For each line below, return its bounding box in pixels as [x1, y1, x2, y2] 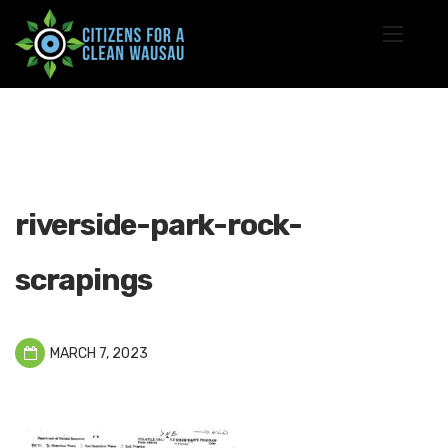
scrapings [15, 261, 153, 298]
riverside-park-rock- [15, 206, 302, 243]
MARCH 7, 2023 [47, 344, 148, 362]
